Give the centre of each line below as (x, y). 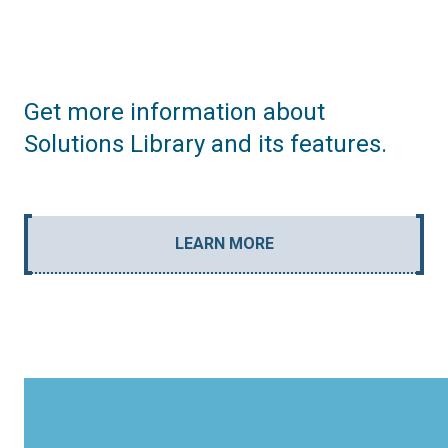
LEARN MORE (224, 243)
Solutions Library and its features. (205, 144)
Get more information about (174, 112)
